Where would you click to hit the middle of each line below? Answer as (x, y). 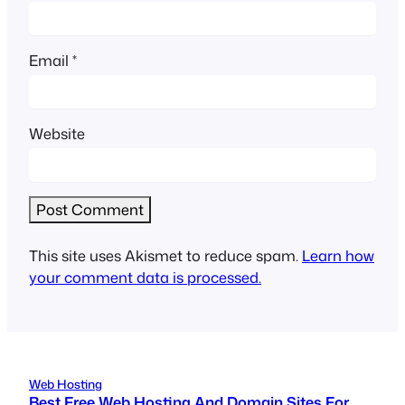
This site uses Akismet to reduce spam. (165, 256)
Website (57, 134)
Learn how (338, 256)
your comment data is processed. (145, 278)
